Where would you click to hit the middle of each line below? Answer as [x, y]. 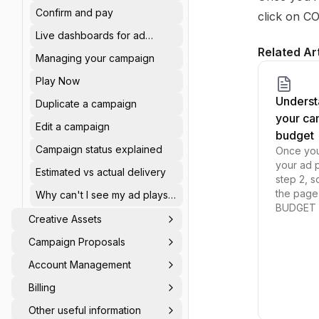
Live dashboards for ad [90, 35]
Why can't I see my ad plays [102, 195]
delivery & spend [76, 49]
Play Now [58, 81]
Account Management [80, 265]
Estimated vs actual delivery [101, 172]
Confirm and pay [74, 12]
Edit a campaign [73, 126]
